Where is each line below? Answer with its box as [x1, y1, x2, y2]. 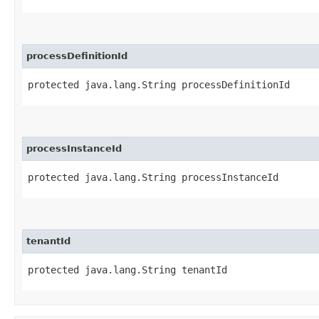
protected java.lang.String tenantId [28, 263, 227, 276]
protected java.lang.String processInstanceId [28, 171, 278, 183]
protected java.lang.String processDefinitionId [28, 78, 290, 90]
